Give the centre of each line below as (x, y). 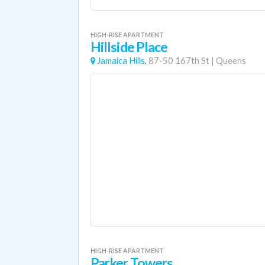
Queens (231, 61)
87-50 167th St (179, 61)
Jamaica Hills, (122, 61)
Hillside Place (129, 47)
